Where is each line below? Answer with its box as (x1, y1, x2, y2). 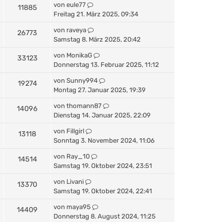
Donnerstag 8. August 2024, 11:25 (54, 212, 156, 220)
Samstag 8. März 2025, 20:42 (54, 35, 141, 43)
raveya (66, 26, 86, 34)
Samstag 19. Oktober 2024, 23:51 (54, 162, 152, 169)
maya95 (66, 203, 91, 211)
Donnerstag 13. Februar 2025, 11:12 (54, 60, 159, 68)
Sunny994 (66, 76, 98, 84)
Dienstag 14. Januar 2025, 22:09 (54, 111, 151, 119)
